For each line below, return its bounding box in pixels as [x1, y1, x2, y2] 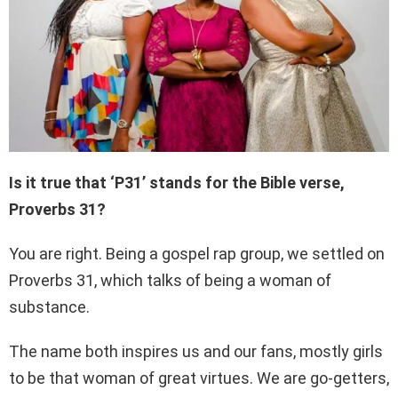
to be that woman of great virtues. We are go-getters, [9, 369, 389, 388]
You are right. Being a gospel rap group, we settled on [9, 244, 385, 264]
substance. [9, 298, 90, 317]
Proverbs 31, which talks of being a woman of [9, 271, 331, 291]
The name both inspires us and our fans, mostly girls [9, 342, 383, 362]
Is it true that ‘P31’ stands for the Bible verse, [9, 173, 345, 193]
